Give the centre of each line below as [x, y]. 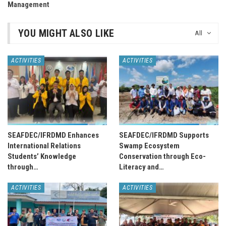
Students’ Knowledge [42, 156]
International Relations [44, 146]
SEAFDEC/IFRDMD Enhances [53, 135]
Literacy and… [142, 167]
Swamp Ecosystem [149, 146]
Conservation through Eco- [162, 156]
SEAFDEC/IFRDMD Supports [164, 135]
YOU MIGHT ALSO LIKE [66, 33]
